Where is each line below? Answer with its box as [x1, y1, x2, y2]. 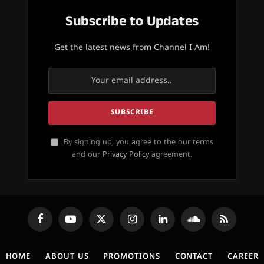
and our [71, 150, 103, 160]
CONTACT [174, 252, 213, 262]
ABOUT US [45, 252, 89, 262]
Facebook [39, 219, 74, 229]
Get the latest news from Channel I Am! [54, 43, 210, 53]
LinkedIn [161, 219, 193, 229]
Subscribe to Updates [65, 11, 199, 31]
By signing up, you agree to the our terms [61, 138, 213, 147]
